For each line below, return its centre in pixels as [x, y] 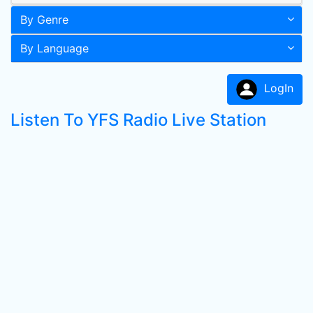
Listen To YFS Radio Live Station [138, 120]
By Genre [44, 20]
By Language [54, 48]
